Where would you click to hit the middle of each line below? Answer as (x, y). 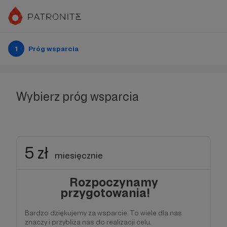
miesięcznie (79, 155)
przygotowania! (113, 193)
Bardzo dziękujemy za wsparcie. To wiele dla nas (103, 213)
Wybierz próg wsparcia (78, 97)
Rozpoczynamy (113, 182)
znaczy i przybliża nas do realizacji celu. (92, 222)
